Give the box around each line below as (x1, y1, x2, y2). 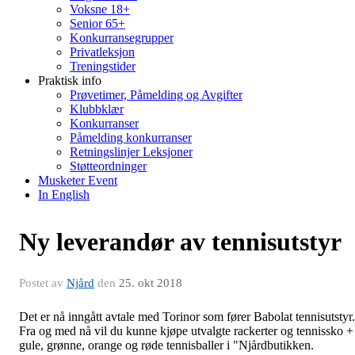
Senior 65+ (70, 17, 125, 30)
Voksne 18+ (70, 2, 130, 16)
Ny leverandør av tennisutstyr (19, 227, 342, 256)
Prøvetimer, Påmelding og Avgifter (70, 88, 242, 101)
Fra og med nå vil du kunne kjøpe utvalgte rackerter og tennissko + (19, 324, 353, 338)
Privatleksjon (70, 45, 135, 59)
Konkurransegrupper (70, 31, 174, 44)
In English (38, 188, 90, 201)
